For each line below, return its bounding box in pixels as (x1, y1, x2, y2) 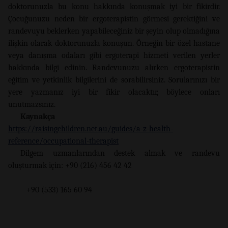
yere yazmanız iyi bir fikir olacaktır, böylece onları (8, 87, 220, 97)
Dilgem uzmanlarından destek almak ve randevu (20, 148, 220, 158)
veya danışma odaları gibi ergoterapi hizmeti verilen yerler (8, 50, 220, 60)
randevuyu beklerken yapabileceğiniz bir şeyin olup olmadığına (8, 26, 220, 36)
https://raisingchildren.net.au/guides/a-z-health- (8, 124, 173, 133)
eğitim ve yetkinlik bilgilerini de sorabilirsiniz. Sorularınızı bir (8, 75, 220, 84)
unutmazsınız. (8, 99, 55, 109)
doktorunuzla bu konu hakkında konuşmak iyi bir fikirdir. (8, 2, 220, 11)
